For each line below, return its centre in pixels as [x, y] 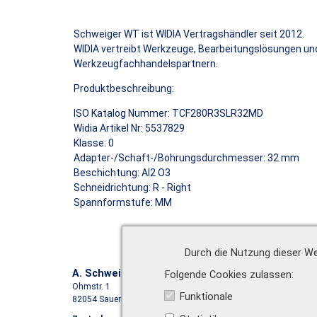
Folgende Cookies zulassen [229, 275]
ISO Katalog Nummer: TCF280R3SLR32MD [168, 114]
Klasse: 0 [94, 143]
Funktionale [207, 297]
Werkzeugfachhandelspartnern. [146, 64]
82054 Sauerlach [105, 299]
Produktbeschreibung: [124, 89]
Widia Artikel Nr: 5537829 [129, 128]
